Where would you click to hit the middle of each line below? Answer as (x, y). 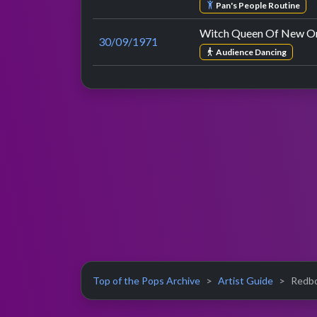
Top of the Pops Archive (146, 281)
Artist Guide (246, 281)
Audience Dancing (250, 52)
